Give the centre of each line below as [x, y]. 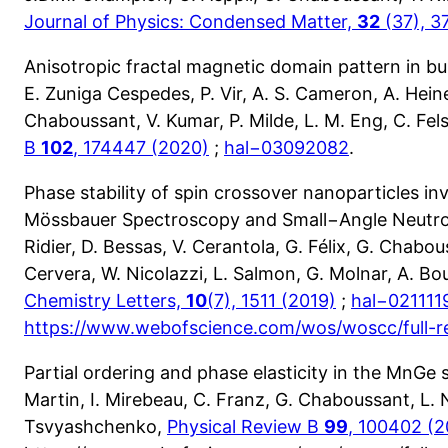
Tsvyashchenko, [95, 426]
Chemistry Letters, [105, 300]
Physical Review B [245, 426]
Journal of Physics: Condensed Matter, [190, 21]
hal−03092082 [286, 147]
